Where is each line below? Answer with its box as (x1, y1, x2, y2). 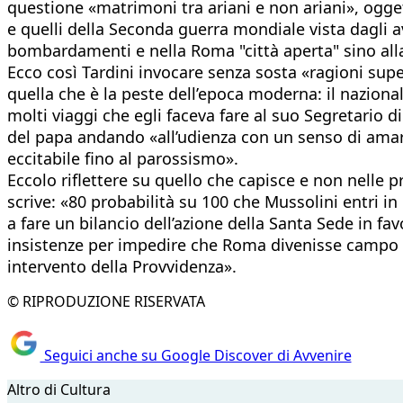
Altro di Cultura (7, 380, 111, 400)
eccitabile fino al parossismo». (7, 147, 238, 169)
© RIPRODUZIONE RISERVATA (7, 291, 205, 311)
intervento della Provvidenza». (7, 255, 237, 277)
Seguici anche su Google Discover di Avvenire (40, 345, 352, 366)
